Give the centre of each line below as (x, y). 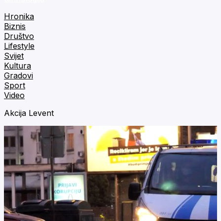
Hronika (19, 16)
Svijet (14, 56)
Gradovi (18, 75)
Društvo (19, 36)
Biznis (15, 26)
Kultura (18, 66)
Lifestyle (19, 46)
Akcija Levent (29, 113)
